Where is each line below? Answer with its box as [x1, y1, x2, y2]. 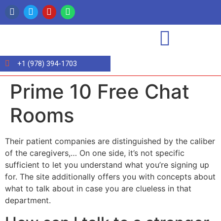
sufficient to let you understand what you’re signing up [5, 160, 209, 170]
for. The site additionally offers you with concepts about [5, 172, 216, 182]
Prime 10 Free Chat [10, 79, 189, 104]
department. [5, 195, 51, 206]
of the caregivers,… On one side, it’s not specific [5, 148, 184, 158]
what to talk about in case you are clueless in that [5, 184, 191, 194]
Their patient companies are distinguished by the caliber [5, 136, 215, 147]
